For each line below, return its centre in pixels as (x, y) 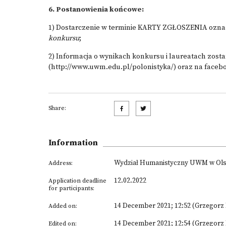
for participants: (71, 188)
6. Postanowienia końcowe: (96, 10)
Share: (57, 108)
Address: (61, 163)
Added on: (63, 206)
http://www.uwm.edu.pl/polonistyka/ (112, 67)
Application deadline (77, 181)
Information (73, 143)
